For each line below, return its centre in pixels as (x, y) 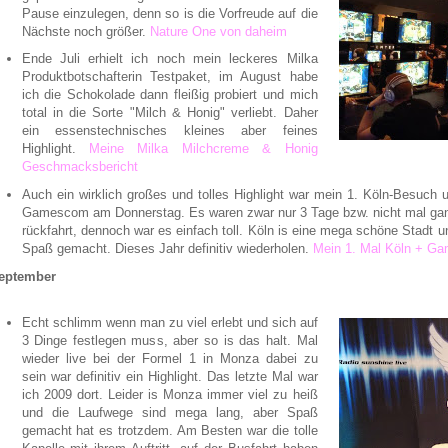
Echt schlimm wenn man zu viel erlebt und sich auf (169, 322)
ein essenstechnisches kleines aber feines (169, 131)
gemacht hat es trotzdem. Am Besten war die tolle (169, 430)
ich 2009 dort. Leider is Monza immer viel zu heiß (169, 394)
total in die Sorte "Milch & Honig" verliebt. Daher (169, 113)
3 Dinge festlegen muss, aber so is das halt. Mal (169, 340)
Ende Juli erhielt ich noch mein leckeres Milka (169, 59)
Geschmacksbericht (79, 167)
